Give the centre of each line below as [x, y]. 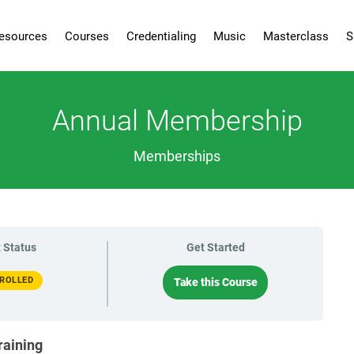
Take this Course [215, 282]
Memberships [177, 156]
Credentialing [161, 36]
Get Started [215, 247]
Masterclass [296, 36]
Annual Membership [177, 121]
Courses [87, 36]
